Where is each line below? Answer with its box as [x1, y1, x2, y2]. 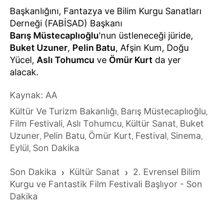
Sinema [171, 130, 201, 141]
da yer [153, 54, 181, 65]
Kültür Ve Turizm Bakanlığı [10, 106, 117, 116]
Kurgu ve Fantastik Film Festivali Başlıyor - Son [10, 178, 202, 189]
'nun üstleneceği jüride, [99, 30, 193, 41]
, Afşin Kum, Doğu [115, 42, 189, 53]
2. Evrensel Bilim [133, 166, 200, 177]
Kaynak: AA [10, 89, 57, 100]
